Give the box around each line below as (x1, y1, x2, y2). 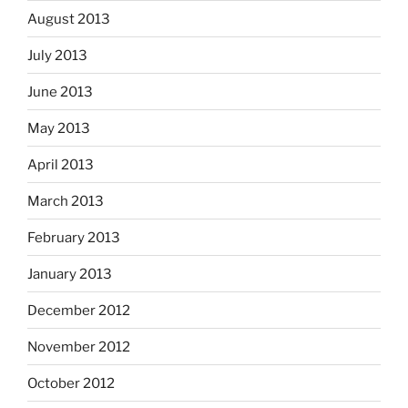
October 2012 (27, 374, 115, 392)
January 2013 (27, 265, 112, 282)
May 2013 (27, 119, 90, 137)
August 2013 (27, 10, 110, 27)
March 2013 (27, 192, 104, 209)
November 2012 (27, 338, 130, 355)
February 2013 (27, 229, 120, 246)
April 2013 (27, 156, 94, 173)
